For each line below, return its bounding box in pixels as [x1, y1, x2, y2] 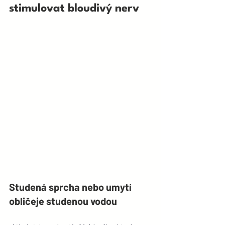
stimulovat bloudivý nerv [9, 3, 139, 14]
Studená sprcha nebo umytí [9, 180, 134, 193]
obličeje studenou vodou [9, 194, 119, 207]
